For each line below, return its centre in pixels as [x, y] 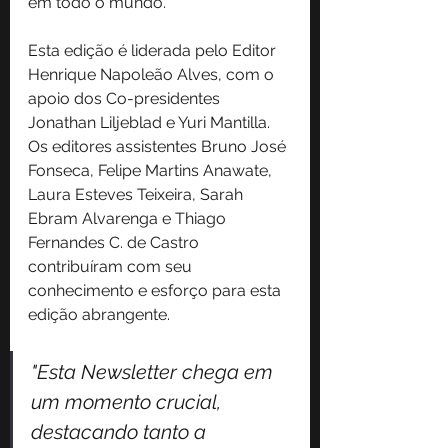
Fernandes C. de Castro [115, 243]
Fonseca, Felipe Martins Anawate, [152, 171]
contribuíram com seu [112, 267]
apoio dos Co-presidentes [126, 99]
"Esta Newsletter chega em [154, 372]
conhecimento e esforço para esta [156, 291]
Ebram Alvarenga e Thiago [129, 219]
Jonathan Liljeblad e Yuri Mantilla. [151, 123]
